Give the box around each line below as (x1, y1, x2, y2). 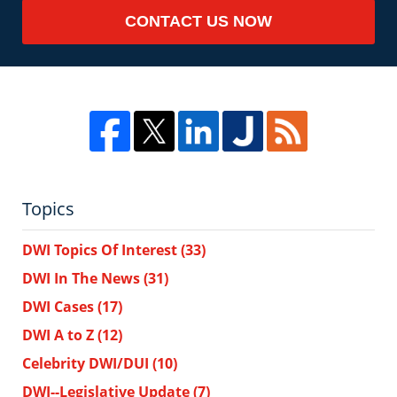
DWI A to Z (22, 325, 97, 345)
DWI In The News (22, 269, 144, 288)
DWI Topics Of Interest (22, 240, 181, 260)
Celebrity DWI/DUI (22, 354, 152, 373)
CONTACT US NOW (125, 12, 272, 30)
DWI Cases (22, 297, 97, 316)
